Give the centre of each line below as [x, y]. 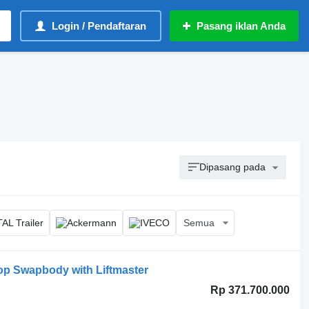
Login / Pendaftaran [99, 26]
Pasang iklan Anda [241, 26]
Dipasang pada [233, 167]
